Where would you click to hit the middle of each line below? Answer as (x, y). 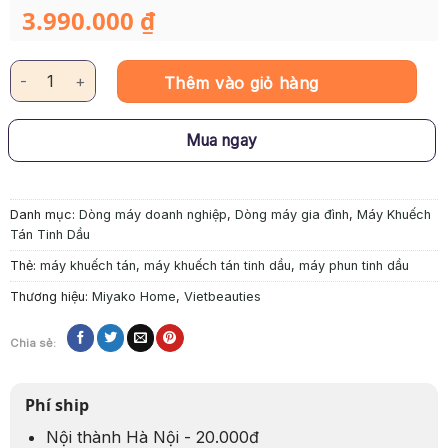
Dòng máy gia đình (291, 214)
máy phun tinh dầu (353, 265)
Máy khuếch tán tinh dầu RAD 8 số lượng (144, 72)
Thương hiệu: (50, 296)
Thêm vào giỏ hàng (241, 83)
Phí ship (56, 404)
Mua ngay (222, 141)
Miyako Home (133, 296)
